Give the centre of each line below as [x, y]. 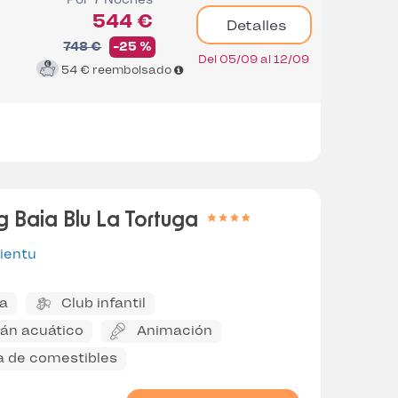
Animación [174, 331]
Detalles [255, 25]
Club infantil [103, 303]
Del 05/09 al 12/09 [254, 60]
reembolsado [132, 70]
